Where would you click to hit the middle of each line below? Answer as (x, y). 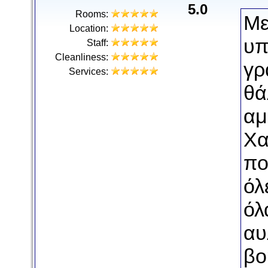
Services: (89, 71)
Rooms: (92, 14)
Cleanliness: (82, 57)
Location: (89, 28)
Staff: (98, 43)
